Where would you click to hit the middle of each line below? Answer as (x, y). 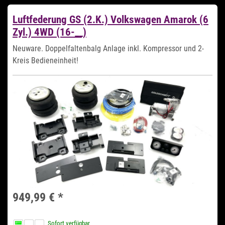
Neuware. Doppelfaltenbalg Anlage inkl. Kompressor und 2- (108, 48)
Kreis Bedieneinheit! (45, 60)
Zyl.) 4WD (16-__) (49, 32)
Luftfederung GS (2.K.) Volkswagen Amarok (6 (110, 19)
